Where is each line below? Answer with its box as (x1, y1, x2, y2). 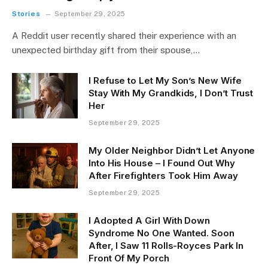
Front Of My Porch (89, 252, 169, 264)
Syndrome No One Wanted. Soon (89, 227, 234, 239)
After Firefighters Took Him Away (89, 170, 238, 182)
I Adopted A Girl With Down (89, 215, 211, 227)
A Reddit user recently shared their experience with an (12, 31, 236, 41)
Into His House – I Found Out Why (89, 157, 235, 169)
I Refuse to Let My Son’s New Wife (89, 75, 242, 87)
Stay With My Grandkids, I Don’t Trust (89, 87, 254, 99)
